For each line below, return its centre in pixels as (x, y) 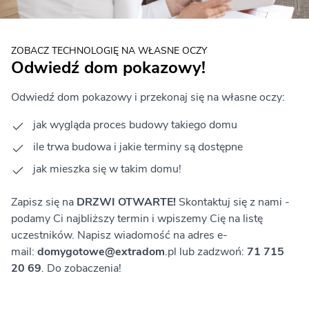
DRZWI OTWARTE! (128, 202)
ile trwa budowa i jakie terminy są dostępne (138, 147)
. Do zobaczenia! (81, 269)
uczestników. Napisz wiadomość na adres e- (119, 236)
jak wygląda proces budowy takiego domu (137, 125)
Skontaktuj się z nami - (234, 202)
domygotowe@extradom (101, 252)
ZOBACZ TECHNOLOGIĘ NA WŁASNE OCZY (109, 51)
